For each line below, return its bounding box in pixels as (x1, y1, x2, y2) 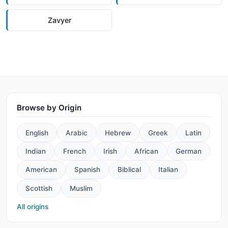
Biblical (118, 165, 141, 174)
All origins (17, 202, 48, 211)
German (176, 147, 202, 155)
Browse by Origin (17, 103, 81, 113)
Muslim (70, 184, 93, 192)
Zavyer (47, 16, 72, 25)
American (25, 165, 57, 174)
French (63, 147, 86, 155)
